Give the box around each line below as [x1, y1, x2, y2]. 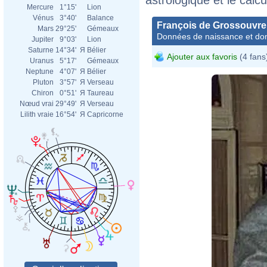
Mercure [27, 3, 54, 11]
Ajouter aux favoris [167, 51, 237, 61]
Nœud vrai [20, 100, 54, 108]
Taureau [87, 89, 114, 97]
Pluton [33, 78, 54, 86]
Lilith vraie [20, 110, 54, 119]
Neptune [26, 67, 54, 76]
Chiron [32, 89, 54, 97]
